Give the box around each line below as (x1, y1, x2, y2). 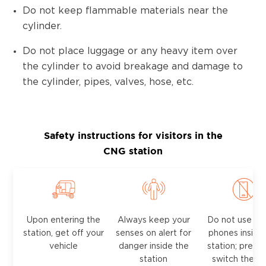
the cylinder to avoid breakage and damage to (23, 62, 243, 71)
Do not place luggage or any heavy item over (23, 46, 238, 56)
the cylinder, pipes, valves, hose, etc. (23, 77, 194, 87)
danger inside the (118, 242, 189, 251)
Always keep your (117, 216, 190, 224)
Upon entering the (26, 216, 100, 224)
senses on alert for (116, 229, 192, 237)
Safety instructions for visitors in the (43, 130, 223, 141)
